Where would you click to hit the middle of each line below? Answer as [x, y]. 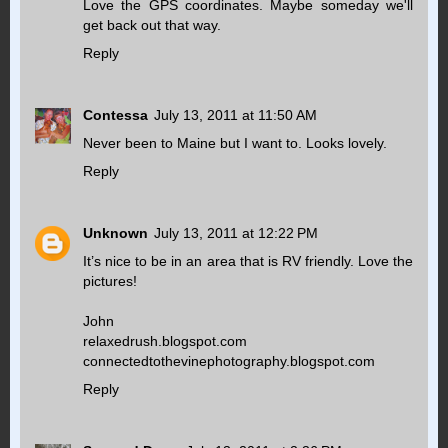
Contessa [115, 114]
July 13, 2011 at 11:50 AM [235, 114]
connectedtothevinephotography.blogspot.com [229, 360]
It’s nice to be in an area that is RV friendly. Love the [248, 260]
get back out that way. [152, 25]
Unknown [115, 232]
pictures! [110, 280]
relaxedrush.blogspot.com [165, 340]
